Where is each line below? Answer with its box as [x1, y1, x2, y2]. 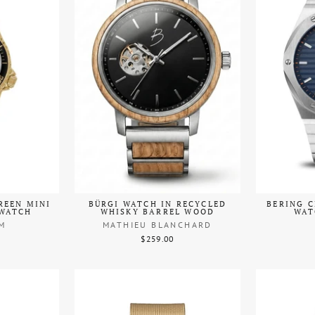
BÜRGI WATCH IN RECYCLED [88, 198, 227, 209]
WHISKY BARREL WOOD [100, 206, 215, 217]
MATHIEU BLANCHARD [103, 219, 212, 230]
